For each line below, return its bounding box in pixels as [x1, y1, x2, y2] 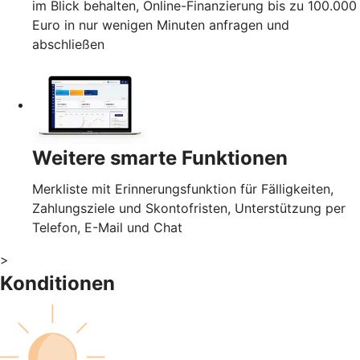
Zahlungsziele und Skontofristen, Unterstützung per [32, 200, 346, 217]
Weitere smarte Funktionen [32, 146, 288, 170]
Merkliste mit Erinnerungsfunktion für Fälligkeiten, [32, 181, 333, 198]
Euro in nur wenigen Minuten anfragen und [32, 17, 289, 34]
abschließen [32, 36, 104, 53]
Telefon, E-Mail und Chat [32, 219, 182, 236]
